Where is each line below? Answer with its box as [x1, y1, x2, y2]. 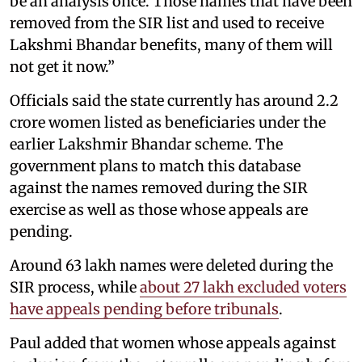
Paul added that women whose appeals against [10, 334, 336, 352]
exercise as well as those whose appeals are [10, 200, 308, 219]
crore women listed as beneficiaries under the [10, 113, 326, 132]
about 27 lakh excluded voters [140, 278, 347, 297]
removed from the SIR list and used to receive [10, 14, 324, 32]
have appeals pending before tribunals [10, 300, 279, 318]
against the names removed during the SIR [10, 179, 308, 197]
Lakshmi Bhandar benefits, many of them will [10, 36, 333, 54]
